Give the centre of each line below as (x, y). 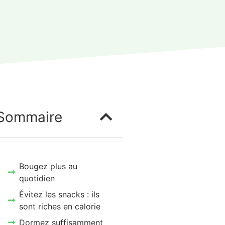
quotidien (37, 179)
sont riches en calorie (60, 207)
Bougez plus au (48, 166)
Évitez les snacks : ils (60, 195)
